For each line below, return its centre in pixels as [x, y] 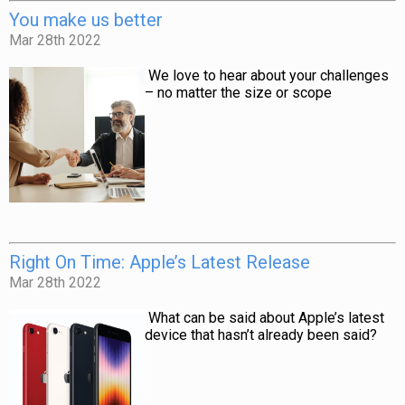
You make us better [86, 20]
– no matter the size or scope [240, 93]
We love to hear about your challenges [268, 75]
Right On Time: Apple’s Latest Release [160, 262]
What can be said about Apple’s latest [266, 318]
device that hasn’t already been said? [263, 335]
